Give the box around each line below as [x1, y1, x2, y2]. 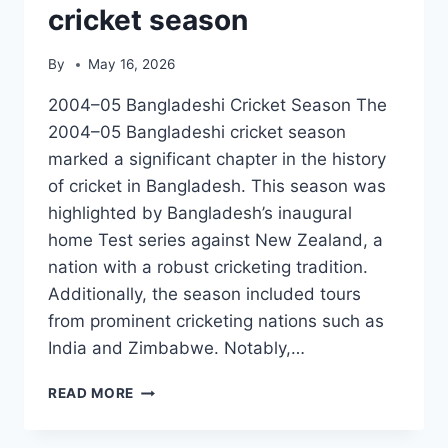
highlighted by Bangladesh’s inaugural [48, 203, 352, 224]
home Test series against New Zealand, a [48, 230, 383, 251]
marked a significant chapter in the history [48, 149, 386, 170]
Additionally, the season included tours [48, 284, 361, 305]
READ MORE [48, 385, 135, 402]
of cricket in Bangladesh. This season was [48, 176, 386, 197]
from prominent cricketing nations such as [48, 311, 384, 332]
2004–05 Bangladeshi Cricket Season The [48, 95, 387, 116]
